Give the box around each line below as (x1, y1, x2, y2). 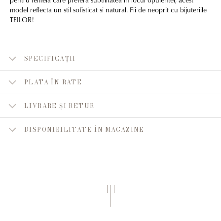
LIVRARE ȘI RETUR (24, 101, 95, 111)
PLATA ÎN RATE (24, 77, 82, 87)
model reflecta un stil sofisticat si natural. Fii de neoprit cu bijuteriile (10, 4, 207, 14)
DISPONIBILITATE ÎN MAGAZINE (24, 125, 145, 135)
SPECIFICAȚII (24, 54, 76, 64)
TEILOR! (10, 14, 34, 24)
